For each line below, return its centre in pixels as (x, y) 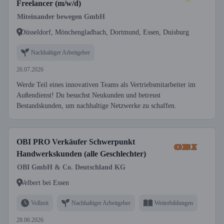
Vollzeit (40, 203)
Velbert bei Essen (45, 182)
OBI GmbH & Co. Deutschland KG (71, 167)
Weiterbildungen (174, 203)
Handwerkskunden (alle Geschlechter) (81, 154)
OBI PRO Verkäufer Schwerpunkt (76, 142)
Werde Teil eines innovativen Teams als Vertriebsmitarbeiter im (106, 85)
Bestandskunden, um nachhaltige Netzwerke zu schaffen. (96, 106)
